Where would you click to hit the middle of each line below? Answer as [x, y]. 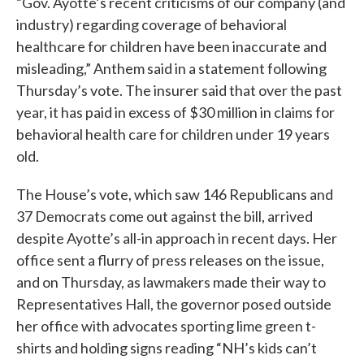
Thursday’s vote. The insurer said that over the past [179, 90]
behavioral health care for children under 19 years [173, 134]
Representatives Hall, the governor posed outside [174, 304]
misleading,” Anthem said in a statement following [171, 68]
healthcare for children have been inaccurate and [171, 46]
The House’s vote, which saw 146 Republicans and [175, 194]
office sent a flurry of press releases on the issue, [170, 260]
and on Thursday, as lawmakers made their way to [171, 282]
